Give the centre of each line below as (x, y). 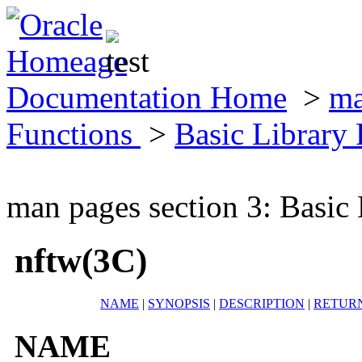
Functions (74, 134)
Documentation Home (147, 97)
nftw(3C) (81, 260)
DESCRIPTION (262, 303)
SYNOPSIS (179, 303)
